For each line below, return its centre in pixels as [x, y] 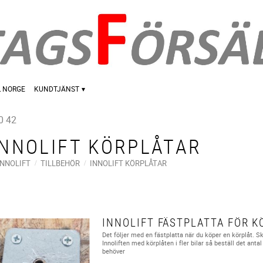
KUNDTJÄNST [57, 89]
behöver [114, 251]
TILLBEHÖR [60, 163]
